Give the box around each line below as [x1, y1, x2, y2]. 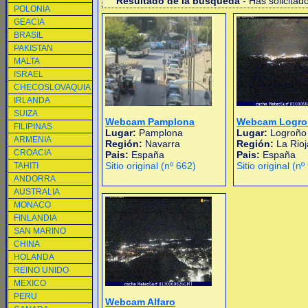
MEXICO [14, 278, 46, 288]
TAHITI [14, 161, 38, 170]
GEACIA [14, 17, 45, 27]
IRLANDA [14, 96, 50, 105]
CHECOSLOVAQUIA [14, 82, 91, 92]
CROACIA [14, 148, 52, 157]
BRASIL [14, 30, 43, 40]
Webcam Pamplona [105, 116, 195, 127]
